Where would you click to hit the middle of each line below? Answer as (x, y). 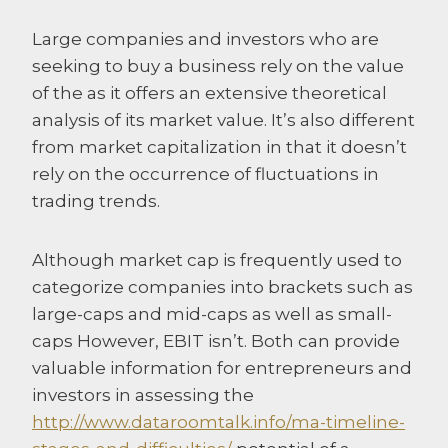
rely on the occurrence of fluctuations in (205, 173)
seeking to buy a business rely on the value (218, 65)
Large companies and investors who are (205, 38)
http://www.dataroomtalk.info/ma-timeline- (218, 421)
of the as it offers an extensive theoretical (209, 92)
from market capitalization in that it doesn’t (219, 146)
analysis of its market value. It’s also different (223, 119)
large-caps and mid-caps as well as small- (212, 313)
